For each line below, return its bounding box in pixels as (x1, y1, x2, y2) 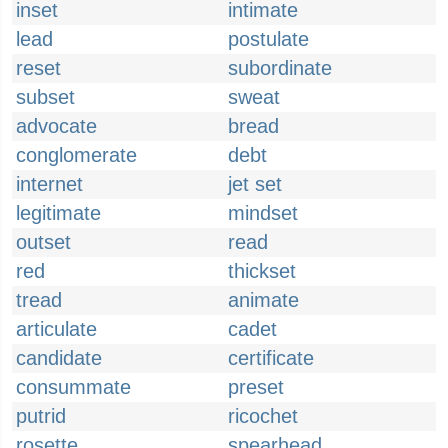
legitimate (16, 202, 101, 224)
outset (16, 231, 71, 253)
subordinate (228, 57, 332, 79)
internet (16, 173, 83, 195)
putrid (16, 405, 66, 427)
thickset (228, 260, 296, 282)
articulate (16, 318, 97, 340)
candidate (16, 347, 102, 369)
